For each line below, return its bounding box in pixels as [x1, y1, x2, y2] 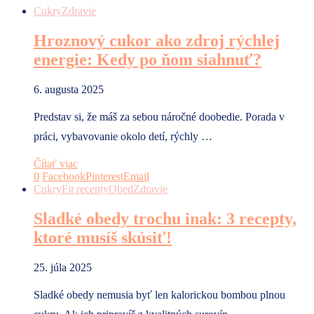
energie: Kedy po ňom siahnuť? [34, 50, 261, 69]
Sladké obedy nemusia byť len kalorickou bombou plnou [34, 288, 285, 301]
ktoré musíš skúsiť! [34, 228, 172, 247]
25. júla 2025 [34, 261, 92, 273]
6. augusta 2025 [34, 83, 104, 95]
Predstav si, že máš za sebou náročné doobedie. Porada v [34, 110, 285, 123]
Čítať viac [34, 157, 78, 170]
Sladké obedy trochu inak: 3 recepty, [34, 209, 296, 228]
